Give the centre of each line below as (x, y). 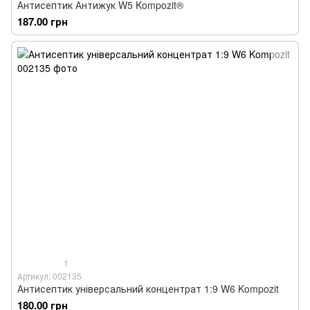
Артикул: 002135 (49, 276)
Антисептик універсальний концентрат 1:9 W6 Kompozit (148, 289)
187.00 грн (43, 21)
